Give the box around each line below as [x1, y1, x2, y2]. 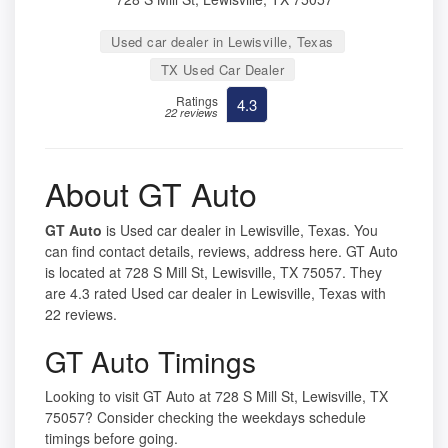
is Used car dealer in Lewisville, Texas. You [102, 220, 378, 241]
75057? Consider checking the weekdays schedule [45, 407, 366, 428]
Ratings [176, 92, 218, 110]
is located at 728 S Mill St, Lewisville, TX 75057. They [45, 262, 382, 283]
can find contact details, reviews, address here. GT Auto [45, 241, 398, 262]
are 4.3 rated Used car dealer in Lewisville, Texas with [45, 283, 386, 304]
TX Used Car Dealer [160, 60, 285, 80]
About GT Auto [45, 170, 257, 217]
